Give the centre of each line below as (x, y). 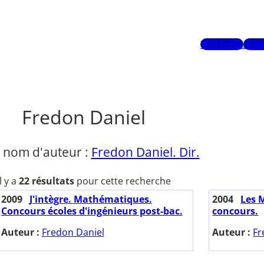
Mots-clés (222, 44)
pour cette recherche (122, 181)
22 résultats (46, 181)
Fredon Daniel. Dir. (145, 152)
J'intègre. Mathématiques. (90, 199)
